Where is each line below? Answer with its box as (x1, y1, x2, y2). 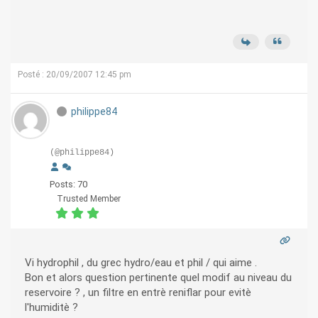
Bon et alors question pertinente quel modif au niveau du (25, 271, 292, 285)
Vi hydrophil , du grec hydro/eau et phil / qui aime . (25, 256, 257, 270)
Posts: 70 (50, 179, 87, 190)
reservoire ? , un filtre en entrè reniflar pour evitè (25, 286, 251, 300)
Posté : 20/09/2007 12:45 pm (18, 70, 131, 80)
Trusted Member (57, 194, 121, 204)
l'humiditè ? (25, 301, 78, 314)
